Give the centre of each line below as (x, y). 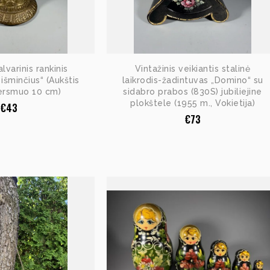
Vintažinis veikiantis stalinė (193, 69)
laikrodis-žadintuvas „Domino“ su (193, 80)
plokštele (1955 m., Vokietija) (193, 103)
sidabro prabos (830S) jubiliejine (193, 92)
